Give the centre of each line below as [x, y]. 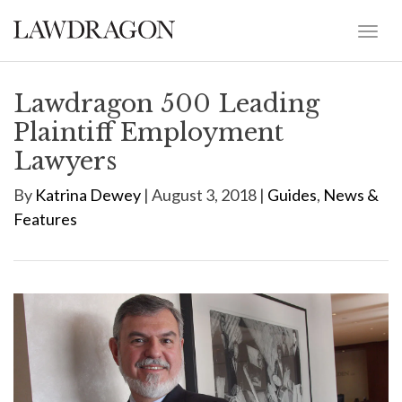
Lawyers [65, 161]
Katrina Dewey [88, 195]
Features [45, 219]
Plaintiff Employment [149, 132]
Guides [292, 195]
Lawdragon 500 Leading [166, 104]
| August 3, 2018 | [204, 195]
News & [351, 195]
